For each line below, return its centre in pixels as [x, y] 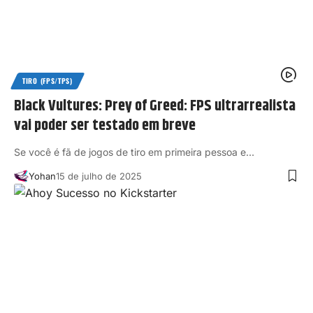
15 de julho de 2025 [99, 176]
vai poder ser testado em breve [105, 126]
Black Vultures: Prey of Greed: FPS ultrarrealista [155, 107]
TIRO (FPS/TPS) [48, 81]
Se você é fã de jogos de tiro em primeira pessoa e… [134, 152]
